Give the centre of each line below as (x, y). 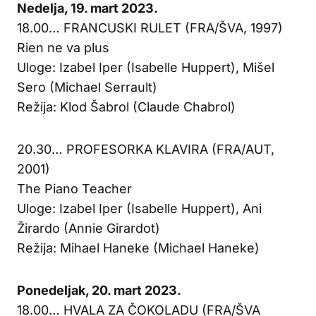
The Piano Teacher (74, 188)
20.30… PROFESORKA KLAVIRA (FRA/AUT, (146, 149)
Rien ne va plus (63, 47)
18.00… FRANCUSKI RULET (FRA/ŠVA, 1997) (150, 28)
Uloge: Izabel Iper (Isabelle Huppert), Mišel (146, 67)
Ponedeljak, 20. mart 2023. (99, 290)
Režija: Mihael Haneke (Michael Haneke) (138, 248)
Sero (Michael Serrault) (87, 87)
